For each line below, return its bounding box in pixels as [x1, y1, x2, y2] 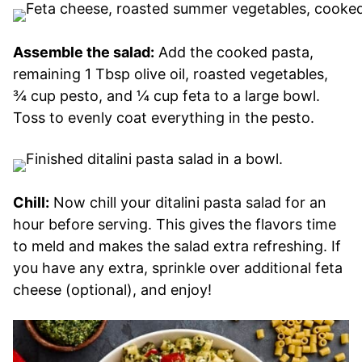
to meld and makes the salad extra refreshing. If [13, 237, 341, 255]
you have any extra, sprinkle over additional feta [13, 259, 343, 276]
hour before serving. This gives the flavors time [13, 215, 336, 233]
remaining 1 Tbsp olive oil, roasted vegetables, [13, 65, 328, 82]
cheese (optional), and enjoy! [13, 280, 212, 298]
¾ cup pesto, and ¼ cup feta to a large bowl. [13, 86, 320, 104]
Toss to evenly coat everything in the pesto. [13, 108, 314, 126]
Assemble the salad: [13, 43, 154, 61]
